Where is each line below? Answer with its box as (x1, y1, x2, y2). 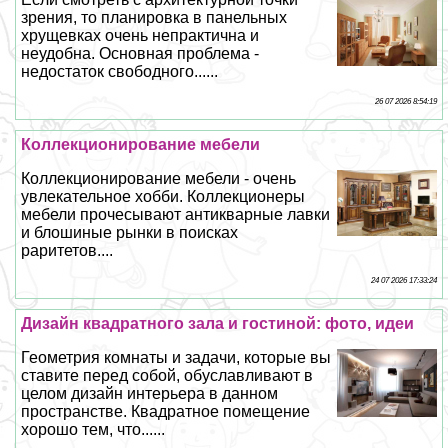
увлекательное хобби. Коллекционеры (21, 187, 306, 205)
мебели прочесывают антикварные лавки (21, 205, 331, 223)
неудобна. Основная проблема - (21, 44, 260, 62)
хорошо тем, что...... (21, 420, 166, 438)
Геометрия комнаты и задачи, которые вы (21, 348, 332, 366)
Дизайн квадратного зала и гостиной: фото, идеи (21, 314, 415, 332)
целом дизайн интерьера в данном (21, 384, 279, 402)
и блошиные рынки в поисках (21, 223, 239, 241)
